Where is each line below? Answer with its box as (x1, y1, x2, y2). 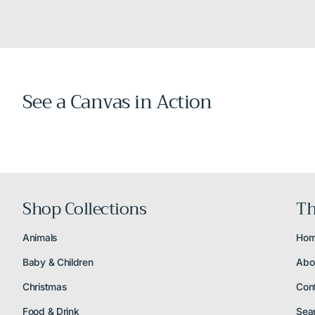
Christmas (22, 281, 67, 292)
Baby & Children (22, 257, 94, 268)
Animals (22, 232, 57, 243)
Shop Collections (22, 195, 147, 223)
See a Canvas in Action (22, 86, 212, 118)
